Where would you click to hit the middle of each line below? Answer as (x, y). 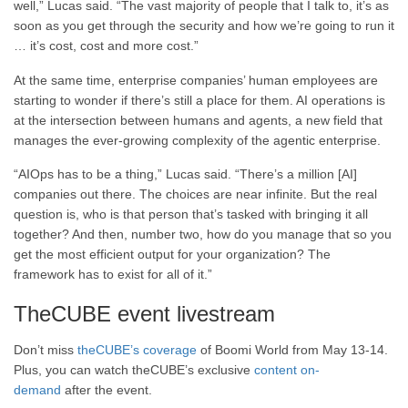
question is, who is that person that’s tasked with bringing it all (191, 214)
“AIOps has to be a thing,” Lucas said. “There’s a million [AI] (185, 174)
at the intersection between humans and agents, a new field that (198, 120)
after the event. (107, 390)
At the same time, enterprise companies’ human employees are (196, 80)
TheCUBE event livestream (144, 314)
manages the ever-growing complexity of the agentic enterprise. (197, 140)
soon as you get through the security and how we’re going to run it (204, 26)
